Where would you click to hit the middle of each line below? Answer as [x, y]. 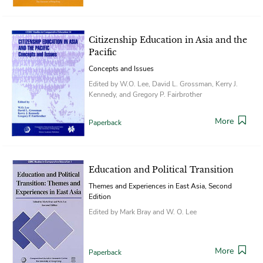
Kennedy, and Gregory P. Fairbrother [145, 94]
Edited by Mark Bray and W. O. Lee [143, 212]
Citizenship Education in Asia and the [168, 40]
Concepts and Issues [121, 68]
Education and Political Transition [161, 169]
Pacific [103, 52]
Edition [100, 196]
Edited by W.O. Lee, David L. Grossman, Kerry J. [163, 84]
